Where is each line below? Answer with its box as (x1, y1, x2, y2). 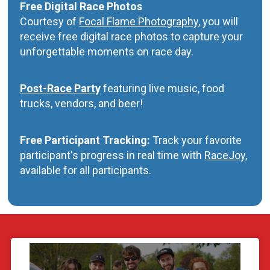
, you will (198, 14, 239, 28)
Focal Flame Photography (79, 14, 199, 28)
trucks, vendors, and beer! (20, 96, 143, 110)
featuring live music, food (101, 81, 225, 95)
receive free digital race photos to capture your (20, 30, 243, 43)
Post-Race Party (20, 81, 101, 95)
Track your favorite (152, 133, 242, 146)
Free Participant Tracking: (20, 133, 153, 146)
